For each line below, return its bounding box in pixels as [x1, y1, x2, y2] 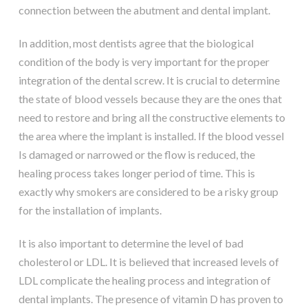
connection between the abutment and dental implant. [18, 3, 270, 17]
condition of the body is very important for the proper [18, 55, 269, 69]
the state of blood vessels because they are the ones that [18, 92, 282, 106]
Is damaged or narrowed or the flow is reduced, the [18, 148, 255, 162]
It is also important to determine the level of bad [18, 236, 243, 250]
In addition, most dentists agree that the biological [18, 36, 254, 50]
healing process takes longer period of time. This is [18, 166, 255, 180]
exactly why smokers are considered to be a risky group [18, 185, 278, 199]
